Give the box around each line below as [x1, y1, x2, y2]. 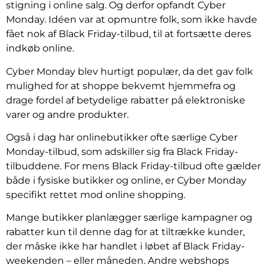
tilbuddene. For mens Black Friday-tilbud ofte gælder [6, 160, 261, 172]
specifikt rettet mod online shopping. [6, 189, 185, 201]
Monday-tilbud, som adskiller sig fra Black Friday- [6, 146, 238, 158]
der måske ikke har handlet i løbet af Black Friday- [6, 240, 245, 252]
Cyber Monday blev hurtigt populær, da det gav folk [6, 65, 253, 77]
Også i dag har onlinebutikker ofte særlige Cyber [6, 132, 237, 144]
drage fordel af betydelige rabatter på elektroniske [6, 94, 245, 106]
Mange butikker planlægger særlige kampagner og [6, 212, 252, 224]
